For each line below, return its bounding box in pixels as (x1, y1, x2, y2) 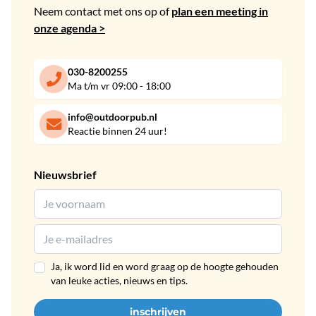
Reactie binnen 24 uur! (68, 125, 167, 137)
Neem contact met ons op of (34, 4, 171, 18)
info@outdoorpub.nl (68, 111, 157, 123)
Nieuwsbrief (34, 168, 97, 181)
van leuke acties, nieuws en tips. (51, 274, 188, 286)
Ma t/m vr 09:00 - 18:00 (68, 80, 171, 92)
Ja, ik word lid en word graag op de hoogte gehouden (51, 260, 279, 272)
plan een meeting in (171, 4, 268, 18)
